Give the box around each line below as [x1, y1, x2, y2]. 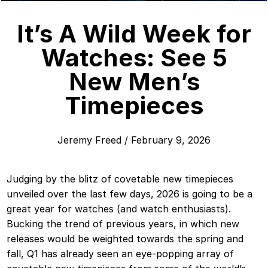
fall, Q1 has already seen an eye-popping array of [7, 248, 234, 260]
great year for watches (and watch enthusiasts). [7, 203, 232, 215]
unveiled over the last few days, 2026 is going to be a [7, 188, 253, 200]
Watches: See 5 [41, 43, 227, 73]
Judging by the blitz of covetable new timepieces [7, 173, 234, 185]
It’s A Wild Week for [17, 19, 251, 49]
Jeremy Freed [57, 134, 121, 147]
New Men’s [68, 67, 200, 97]
